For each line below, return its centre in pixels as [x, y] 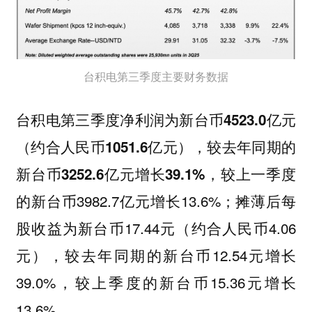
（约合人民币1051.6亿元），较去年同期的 [156, 146]
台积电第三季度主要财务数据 [156, 77]
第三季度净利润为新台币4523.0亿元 [178, 119]
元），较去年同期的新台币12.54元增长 [156, 255]
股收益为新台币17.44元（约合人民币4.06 [156, 227]
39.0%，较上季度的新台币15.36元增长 [156, 282]
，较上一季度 [251, 173]
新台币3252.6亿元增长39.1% [110, 173]
